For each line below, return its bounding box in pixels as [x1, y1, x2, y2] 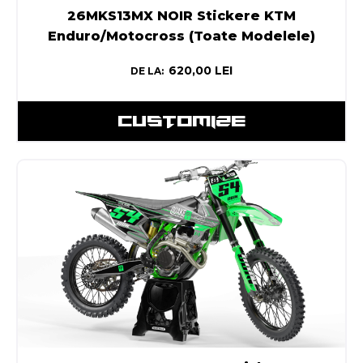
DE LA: [130, 65, 164, 78]
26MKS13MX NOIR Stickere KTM [67, 8, 296, 24]
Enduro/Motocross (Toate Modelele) [48, 28, 315, 45]
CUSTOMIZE [117, 111, 246, 131]
